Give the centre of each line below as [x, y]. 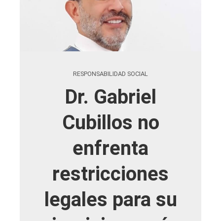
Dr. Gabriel [110, 97]
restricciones [110, 174]
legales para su [110, 199]
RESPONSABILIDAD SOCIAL [110, 74]
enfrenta [110, 148]
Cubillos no [110, 122]
